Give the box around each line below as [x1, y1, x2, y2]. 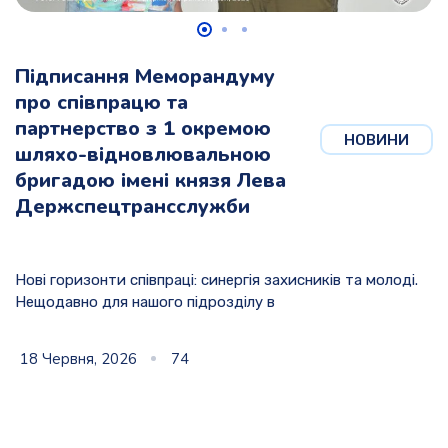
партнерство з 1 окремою [15, 115, 271, 143]
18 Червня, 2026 [20, 349, 137, 370]
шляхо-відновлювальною [15, 141, 271, 169]
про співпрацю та [15, 89, 188, 117]
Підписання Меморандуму [15, 63, 275, 91]
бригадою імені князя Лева [15, 167, 286, 195]
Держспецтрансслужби [15, 193, 250, 221]
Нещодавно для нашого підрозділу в [15, 293, 275, 312]
